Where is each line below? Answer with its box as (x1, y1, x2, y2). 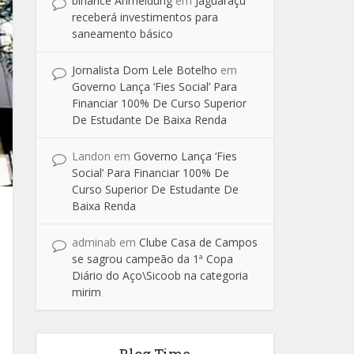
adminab (72, 235, 116, 250)
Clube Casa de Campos (139, 235, 258, 250)
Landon (72, 149, 111, 164)
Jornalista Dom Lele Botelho (72, 62, 217, 77)
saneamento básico (72, 26, 173, 41)
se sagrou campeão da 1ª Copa (72, 251, 233, 266)
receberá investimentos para (72, 9, 218, 24)
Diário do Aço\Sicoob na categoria (72, 268, 248, 283)
